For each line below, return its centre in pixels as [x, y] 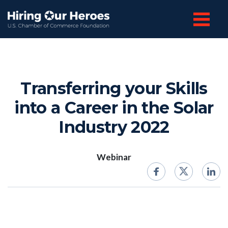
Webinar [114, 157]
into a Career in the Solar [114, 108]
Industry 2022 [114, 127]
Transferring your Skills [114, 88]
